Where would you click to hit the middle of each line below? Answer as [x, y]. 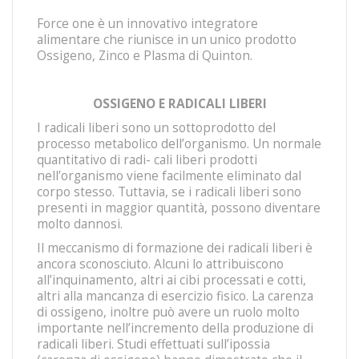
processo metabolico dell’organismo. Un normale [179, 144]
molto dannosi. [80, 224]
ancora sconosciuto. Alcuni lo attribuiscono [160, 264]
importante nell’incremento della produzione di [175, 328]
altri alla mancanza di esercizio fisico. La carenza [175, 296]
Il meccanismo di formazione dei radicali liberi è [175, 248]
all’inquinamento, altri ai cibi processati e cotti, [171, 280]
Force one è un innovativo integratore [147, 24]
